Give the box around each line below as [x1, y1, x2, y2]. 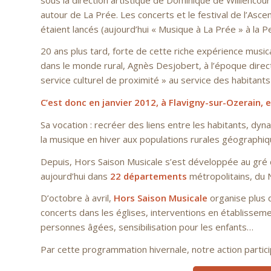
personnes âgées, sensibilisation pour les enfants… [41, 221, 253, 233]
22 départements [108, 169, 187, 182]
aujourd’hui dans [41, 169, 108, 182]
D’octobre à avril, [41, 192, 114, 204]
